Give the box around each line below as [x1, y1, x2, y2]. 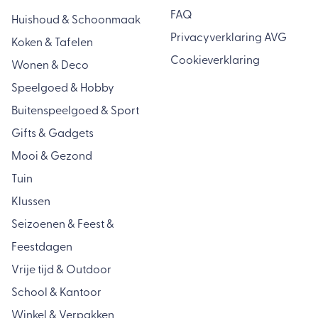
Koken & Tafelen [11, 37, 93, 49]
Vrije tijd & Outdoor [11, 264, 111, 276]
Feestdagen [11, 241, 72, 253]
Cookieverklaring [170, 55, 260, 67]
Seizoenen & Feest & [11, 219, 114, 231]
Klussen [11, 196, 50, 208]
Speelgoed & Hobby [11, 82, 114, 94]
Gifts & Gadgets [11, 128, 94, 140]
